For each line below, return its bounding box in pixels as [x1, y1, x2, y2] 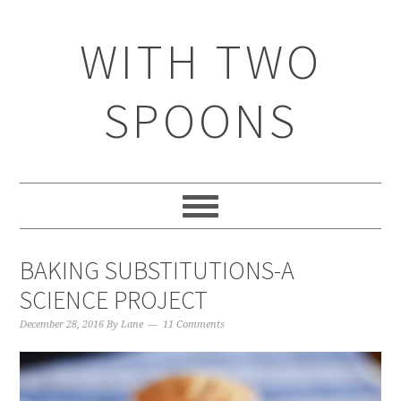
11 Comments [163, 319, 226, 330]
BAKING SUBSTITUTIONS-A [20, 254, 295, 286]
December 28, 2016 [20, 319, 105, 330]
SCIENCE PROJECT [20, 284, 209, 316]
